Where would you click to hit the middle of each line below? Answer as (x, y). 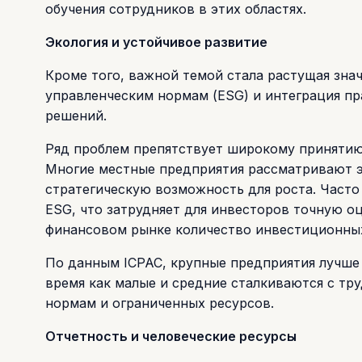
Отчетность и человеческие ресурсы (171, 336)
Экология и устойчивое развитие (156, 42)
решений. (76, 115)
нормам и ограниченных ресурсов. (160, 303)
